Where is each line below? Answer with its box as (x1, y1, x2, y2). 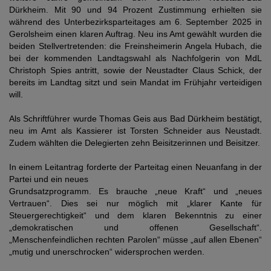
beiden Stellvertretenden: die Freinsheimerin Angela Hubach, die (9, 41, 262, 51)
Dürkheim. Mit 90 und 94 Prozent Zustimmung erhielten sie (9, 4, 262, 15)
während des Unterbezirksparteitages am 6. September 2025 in (9, 16, 262, 27)
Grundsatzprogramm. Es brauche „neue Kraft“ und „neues (9, 186, 262, 196)
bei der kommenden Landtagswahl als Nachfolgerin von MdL (9, 53, 262, 63)
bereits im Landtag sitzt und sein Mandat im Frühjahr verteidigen (9, 77, 262, 87)
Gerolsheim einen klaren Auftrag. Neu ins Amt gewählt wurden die (9, 28, 262, 39)
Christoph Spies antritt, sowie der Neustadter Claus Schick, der (9, 65, 262, 75)
